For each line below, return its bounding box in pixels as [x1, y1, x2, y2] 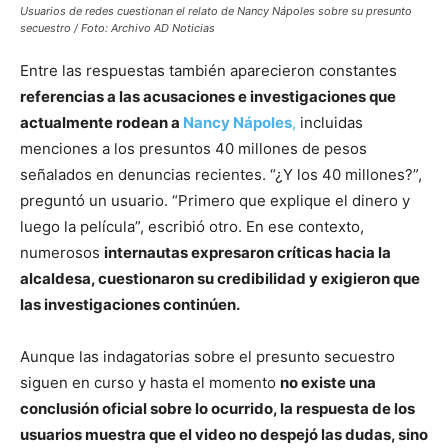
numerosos [20, 242, 104, 262]
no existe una [280, 372, 376, 392]
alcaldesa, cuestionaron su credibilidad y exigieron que [20, 268, 420, 288]
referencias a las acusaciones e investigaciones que [20, 86, 396, 106]
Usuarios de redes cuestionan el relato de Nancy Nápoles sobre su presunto [20, 3, 412, 18]
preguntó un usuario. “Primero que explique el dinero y [20, 190, 410, 210]
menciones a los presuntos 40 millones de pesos [20, 138, 367, 158]
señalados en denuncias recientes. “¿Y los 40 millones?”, [20, 164, 422, 184]
